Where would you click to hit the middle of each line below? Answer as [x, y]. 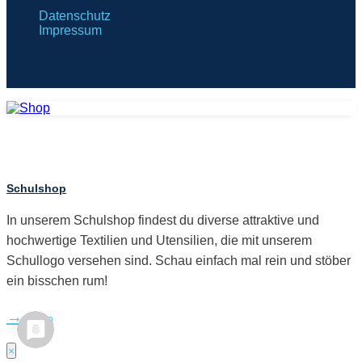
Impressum [70, 31]
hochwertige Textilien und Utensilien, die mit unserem [159, 240]
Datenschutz [75, 16]
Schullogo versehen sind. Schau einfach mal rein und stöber [179, 260]
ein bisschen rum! [57, 280]
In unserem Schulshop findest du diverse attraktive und [163, 220]
